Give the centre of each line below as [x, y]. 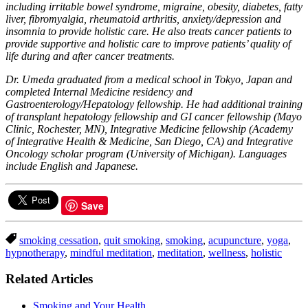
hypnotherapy [35, 252]
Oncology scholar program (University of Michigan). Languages [146, 153]
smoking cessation [59, 240]
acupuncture [235, 240]
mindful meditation [111, 252]
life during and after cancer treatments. [90, 56]
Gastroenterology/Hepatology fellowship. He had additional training [154, 104]
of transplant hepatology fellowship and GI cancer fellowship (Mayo [154, 116]
